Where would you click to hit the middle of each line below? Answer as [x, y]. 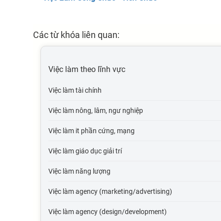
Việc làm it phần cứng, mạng [92, 131]
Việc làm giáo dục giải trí [85, 151]
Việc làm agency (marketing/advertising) [110, 191]
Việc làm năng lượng [80, 171]
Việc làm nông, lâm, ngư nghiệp [96, 110]
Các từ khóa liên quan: [76, 35]
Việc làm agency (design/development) [108, 212]
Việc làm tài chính [75, 90]
